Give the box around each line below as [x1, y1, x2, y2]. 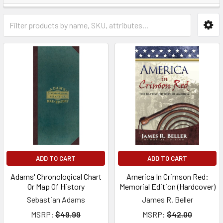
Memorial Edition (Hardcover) [119, 182, 216, 191]
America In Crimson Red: [126, 172, 209, 181]
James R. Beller [141, 195, 193, 204]
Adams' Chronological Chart [10, 172, 102, 181]
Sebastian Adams [26, 195, 85, 204]
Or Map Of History [27, 182, 85, 191]
